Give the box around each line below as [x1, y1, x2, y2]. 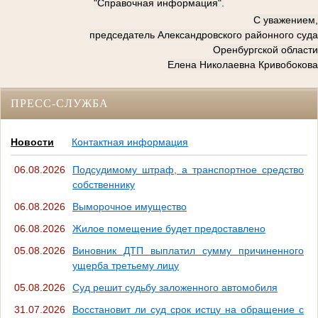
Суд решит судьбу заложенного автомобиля [72, 282, 278, 294]
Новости [11, 136, 54, 148]
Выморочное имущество [72, 201, 187, 213]
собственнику [72, 179, 135, 191]
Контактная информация [72, 136, 188, 148]
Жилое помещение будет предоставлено [72, 223, 265, 235]
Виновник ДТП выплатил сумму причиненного [72, 245, 304, 257]
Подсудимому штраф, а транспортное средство [72, 164, 304, 176]
